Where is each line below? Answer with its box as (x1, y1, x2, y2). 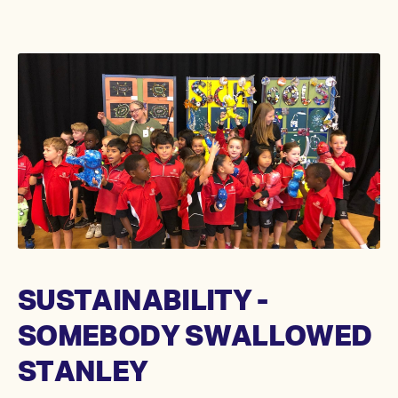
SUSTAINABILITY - (18, 288, 268, 317)
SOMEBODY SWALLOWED (18, 323, 372, 353)
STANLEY (18, 359, 148, 388)
